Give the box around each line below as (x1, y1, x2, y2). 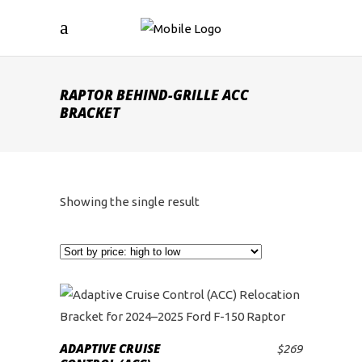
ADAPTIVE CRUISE (60, 340, 160, 356)
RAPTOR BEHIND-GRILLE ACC (60, 86, 249, 104)
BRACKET (60, 103, 120, 122)
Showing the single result (60, 195, 200, 208)
